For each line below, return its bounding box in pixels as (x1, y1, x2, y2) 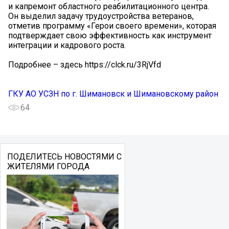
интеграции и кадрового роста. (8, 40, 126, 50)
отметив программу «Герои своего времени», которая (8, 20, 216, 31)
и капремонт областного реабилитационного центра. (8, 1, 209, 11)
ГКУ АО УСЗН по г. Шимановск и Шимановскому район (8, 88, 218, 99)
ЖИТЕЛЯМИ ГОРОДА (7, 161, 89, 171)
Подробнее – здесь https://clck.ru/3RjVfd (8, 59, 161, 70)
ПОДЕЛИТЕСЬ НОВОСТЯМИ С (7, 151, 122, 162)
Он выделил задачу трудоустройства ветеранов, (8, 11, 194, 21)
